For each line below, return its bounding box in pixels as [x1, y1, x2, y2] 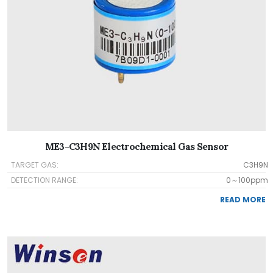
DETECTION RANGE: [11, 175, 78, 185]
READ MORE [220, 194, 266, 205]
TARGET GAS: [11, 160, 58, 170]
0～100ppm [226, 175, 268, 185]
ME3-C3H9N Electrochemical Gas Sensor [45, 140, 228, 152]
